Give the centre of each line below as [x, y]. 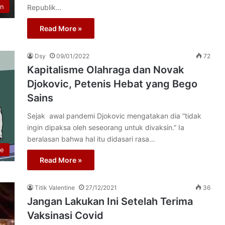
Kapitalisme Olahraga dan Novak [105, 70]
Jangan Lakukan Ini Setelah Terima [110, 201]
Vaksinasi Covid [65, 215]
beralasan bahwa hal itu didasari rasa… [91, 139]
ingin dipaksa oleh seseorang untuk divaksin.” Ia [106, 127]
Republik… [44, 7]
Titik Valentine [55, 188]
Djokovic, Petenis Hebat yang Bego [112, 84]
